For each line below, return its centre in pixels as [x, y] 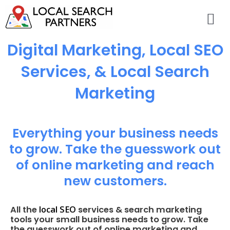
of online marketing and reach [115, 165]
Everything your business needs [115, 133]
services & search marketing [139, 210]
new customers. [115, 181]
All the [25, 210]
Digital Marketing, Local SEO [115, 51]
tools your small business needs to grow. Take [109, 220]
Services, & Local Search [115, 72]
